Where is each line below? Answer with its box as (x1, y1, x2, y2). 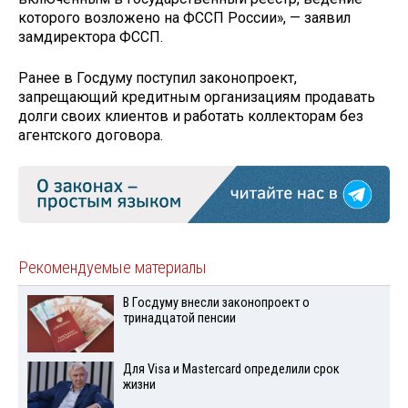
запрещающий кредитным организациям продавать (18, 87, 375, 106)
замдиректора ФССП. (18, 27, 163, 46)
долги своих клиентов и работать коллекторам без (18, 107, 363, 125)
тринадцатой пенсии (122, 310, 236, 326)
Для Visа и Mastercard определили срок (122, 361, 340, 377)
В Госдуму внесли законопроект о (122, 294, 310, 311)
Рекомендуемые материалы (18, 257, 207, 278)
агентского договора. (18, 126, 163, 144)
